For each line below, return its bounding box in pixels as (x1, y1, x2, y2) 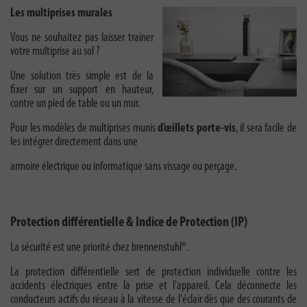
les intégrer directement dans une (10, 136, 138, 149)
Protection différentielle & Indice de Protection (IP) (10, 216, 247, 230)
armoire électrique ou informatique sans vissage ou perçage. (10, 160, 238, 174)
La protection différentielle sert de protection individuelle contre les (10, 266, 297, 280)
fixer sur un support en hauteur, (10, 84, 154, 97)
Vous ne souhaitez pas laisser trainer (10, 32, 154, 45)
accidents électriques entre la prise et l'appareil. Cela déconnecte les (10, 280, 297, 293)
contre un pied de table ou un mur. (10, 97, 140, 111)
